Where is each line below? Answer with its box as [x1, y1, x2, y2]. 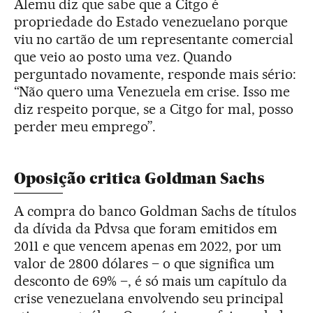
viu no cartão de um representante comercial [14, 31, 294, 48]
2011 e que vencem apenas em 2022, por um [14, 238, 282, 255]
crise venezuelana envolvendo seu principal [14, 290, 284, 307]
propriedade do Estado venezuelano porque [14, 13, 289, 31]
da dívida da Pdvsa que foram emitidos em [14, 220, 278, 238]
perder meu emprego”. [14, 118, 156, 136]
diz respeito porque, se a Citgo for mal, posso [14, 101, 294, 118]
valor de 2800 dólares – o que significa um [14, 255, 275, 272]
